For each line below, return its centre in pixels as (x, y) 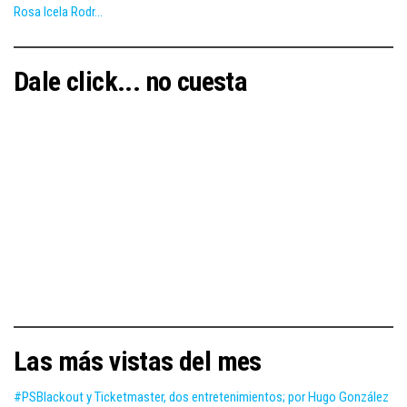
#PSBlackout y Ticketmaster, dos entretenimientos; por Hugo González (201, 397)
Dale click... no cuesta (131, 81)
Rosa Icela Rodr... (58, 11)
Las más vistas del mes (138, 361)
